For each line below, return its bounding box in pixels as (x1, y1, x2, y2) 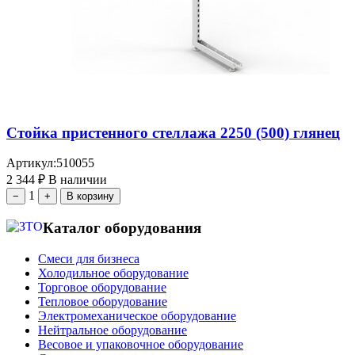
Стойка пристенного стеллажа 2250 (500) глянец (6, 124, 340, 141)
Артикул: (6, 156, 56, 170)
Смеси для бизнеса (38, 251, 139, 265)
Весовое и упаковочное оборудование (38, 337, 243, 351)
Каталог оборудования (43, 219, 201, 237)
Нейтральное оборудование (38, 323, 187, 337)
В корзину (67, 190, 114, 203)
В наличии (48, 173, 107, 187)
